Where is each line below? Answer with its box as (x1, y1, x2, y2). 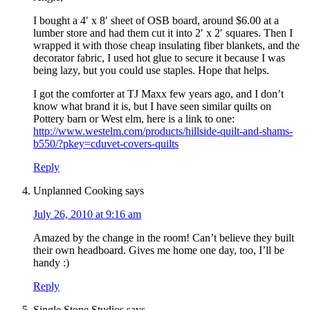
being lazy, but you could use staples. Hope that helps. (33, 64, 269, 77)
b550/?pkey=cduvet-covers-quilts (33, 138, 179, 150)
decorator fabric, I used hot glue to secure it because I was (33, 52, 285, 64)
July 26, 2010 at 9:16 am (33, 208, 141, 221)
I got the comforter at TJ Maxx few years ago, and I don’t (33, 88, 284, 100)
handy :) (33, 257, 69, 269)
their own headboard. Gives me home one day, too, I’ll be (33, 244, 284, 257)
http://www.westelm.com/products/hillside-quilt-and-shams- (33, 125, 293, 138)
